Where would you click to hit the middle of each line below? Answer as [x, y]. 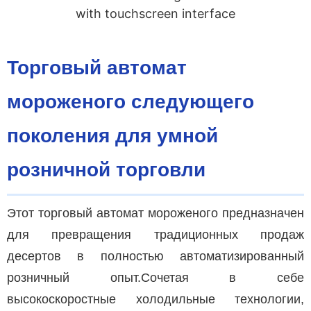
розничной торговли [106, 169]
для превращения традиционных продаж [155, 234]
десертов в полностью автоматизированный [155, 256]
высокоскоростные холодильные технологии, [155, 299]
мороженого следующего [131, 101]
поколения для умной [112, 135]
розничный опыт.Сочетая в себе [155, 277]
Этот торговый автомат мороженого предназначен [155, 213]
